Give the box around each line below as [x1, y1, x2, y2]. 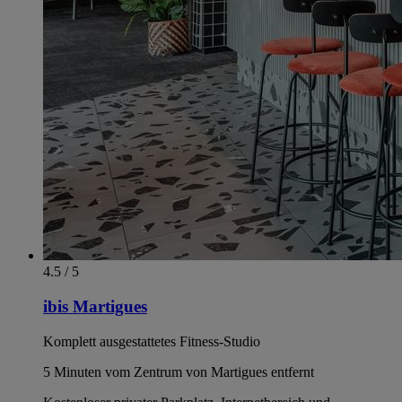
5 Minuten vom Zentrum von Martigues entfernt [43, 363, 314, 380]
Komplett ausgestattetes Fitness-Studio [43, 333, 260, 349]
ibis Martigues [43, 297, 147, 317]
